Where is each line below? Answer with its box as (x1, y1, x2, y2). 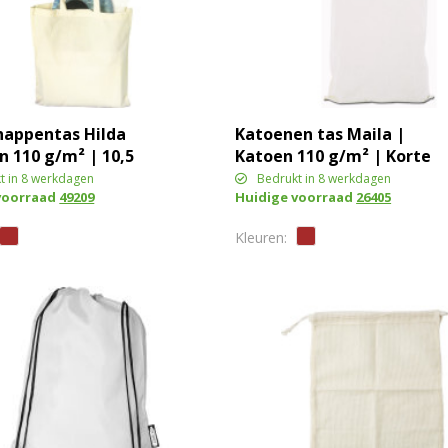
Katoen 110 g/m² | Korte (235, 144, 432, 167)
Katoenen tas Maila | (235, 122, 406, 145)
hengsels (235, 166, 308, 189)
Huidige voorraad (235, 187, 357, 206)
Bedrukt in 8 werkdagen (257, 169, 392, 187)
